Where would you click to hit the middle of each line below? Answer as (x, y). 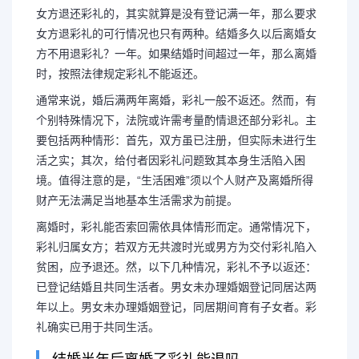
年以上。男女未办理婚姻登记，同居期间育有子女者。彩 (176, 307)
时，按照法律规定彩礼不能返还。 (120, 73)
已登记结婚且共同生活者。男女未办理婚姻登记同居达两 (176, 286)
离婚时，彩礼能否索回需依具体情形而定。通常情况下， (176, 226)
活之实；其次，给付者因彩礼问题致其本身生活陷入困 (171, 160)
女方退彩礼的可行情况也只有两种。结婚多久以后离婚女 (176, 33)
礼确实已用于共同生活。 (98, 327)
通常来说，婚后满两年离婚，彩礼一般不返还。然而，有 (176, 100)
